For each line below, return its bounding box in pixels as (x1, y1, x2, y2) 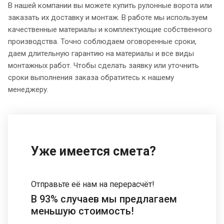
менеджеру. (8, 84, 48, 94)
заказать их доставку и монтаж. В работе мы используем (8, 12, 207, 22)
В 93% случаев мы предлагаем (31, 192, 177, 205)
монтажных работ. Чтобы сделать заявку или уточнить (8, 60, 199, 70)
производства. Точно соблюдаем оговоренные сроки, (8, 36, 196, 46)
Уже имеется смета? (31, 143, 156, 158)
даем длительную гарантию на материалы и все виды (8, 48, 194, 58)
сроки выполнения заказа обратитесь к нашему (8, 72, 174, 82)
